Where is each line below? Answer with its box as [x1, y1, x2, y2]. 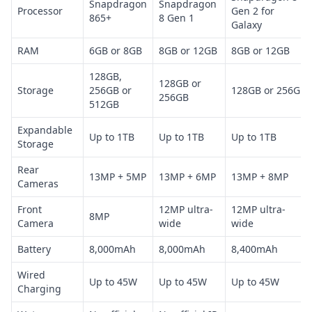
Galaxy [231, 17, 262, 31]
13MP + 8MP [231, 169, 288, 183]
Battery [17, 242, 51, 256]
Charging [17, 281, 61, 295]
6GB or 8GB [89, 43, 142, 57]
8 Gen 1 [159, 10, 194, 24]
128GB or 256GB [231, 83, 306, 97]
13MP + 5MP [89, 169, 146, 183]
